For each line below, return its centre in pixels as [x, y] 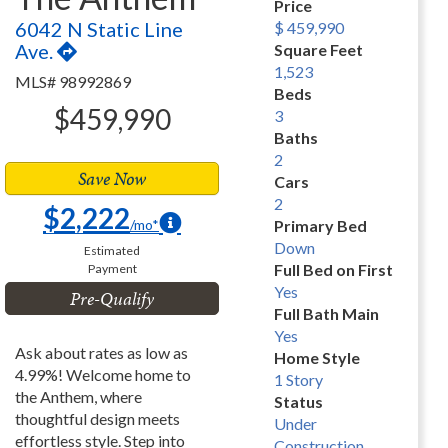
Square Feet [318, 49]
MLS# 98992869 [73, 81]
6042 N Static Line [99, 29]
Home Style [317, 357]
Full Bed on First [333, 269]
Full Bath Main [326, 313]
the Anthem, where [78, 396]
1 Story [298, 379]
